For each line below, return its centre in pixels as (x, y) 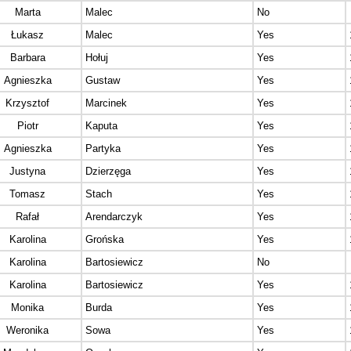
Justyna (27, 172)
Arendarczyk (114, 217)
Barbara (27, 58)
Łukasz (27, 35)
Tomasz (27, 194)
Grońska (105, 240)
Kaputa (101, 126)
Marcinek (106, 103)
